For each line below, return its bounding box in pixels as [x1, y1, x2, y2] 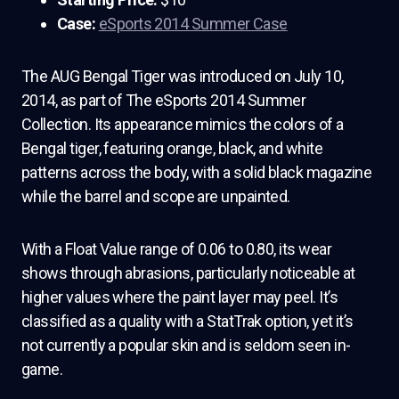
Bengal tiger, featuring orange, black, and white [21, 138, 323, 158]
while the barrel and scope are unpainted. [21, 186, 290, 206]
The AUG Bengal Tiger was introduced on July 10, [21, 66, 344, 85]
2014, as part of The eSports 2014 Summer [21, 90, 306, 110]
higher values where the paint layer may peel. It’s [21, 287, 338, 306]
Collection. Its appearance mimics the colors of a [21, 114, 344, 134]
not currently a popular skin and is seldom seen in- [21, 335, 351, 354]
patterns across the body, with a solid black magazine [21, 162, 372, 182]
